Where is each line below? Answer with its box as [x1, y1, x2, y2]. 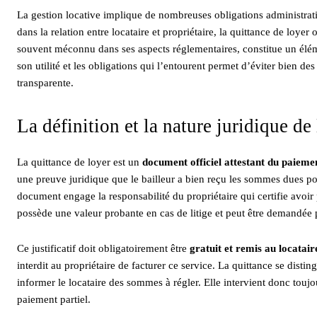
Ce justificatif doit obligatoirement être [17, 242, 190, 254]
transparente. [17, 76, 74, 88]
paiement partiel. [17, 293, 91, 305]
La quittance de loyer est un [17, 156, 142, 168]
